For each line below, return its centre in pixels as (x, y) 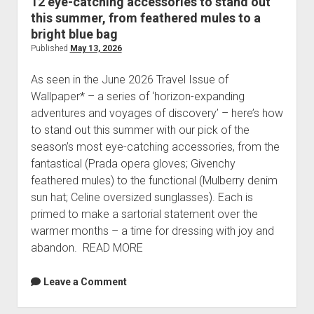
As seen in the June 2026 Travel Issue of (129, 80)
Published (50, 49)
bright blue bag (74, 34)
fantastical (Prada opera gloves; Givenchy (133, 164)
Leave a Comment (85, 282)
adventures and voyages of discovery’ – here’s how (157, 114)
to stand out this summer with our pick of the (140, 130)
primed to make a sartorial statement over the (144, 214)
